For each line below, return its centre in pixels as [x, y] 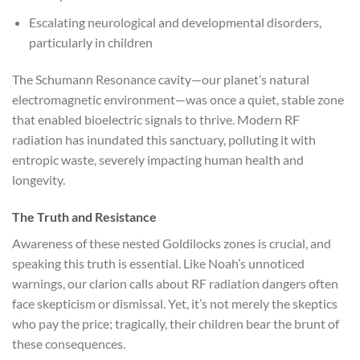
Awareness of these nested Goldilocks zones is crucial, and [172, 243]
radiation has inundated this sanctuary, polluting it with [164, 139]
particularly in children [90, 42]
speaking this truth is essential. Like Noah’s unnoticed [158, 263]
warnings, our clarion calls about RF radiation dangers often [175, 283]
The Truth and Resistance [84, 216]
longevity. [39, 179]
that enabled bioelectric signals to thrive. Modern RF [156, 119]
